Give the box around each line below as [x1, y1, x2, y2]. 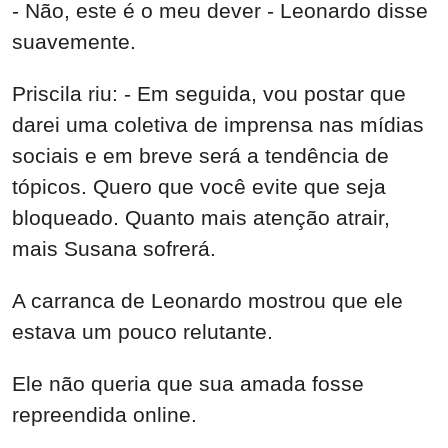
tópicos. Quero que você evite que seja [12, 175, 386, 199]
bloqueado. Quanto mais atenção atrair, [12, 206, 390, 230]
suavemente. [12, 30, 136, 54]
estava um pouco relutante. [12, 319, 273, 343]
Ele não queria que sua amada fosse [12, 371, 364, 395]
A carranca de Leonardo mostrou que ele [12, 288, 403, 312]
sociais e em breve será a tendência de [12, 144, 389, 168]
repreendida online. [12, 402, 197, 426]
